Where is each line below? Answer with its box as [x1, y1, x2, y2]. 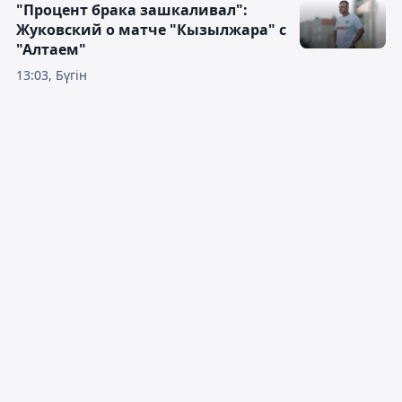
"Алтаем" [16, 39, 86, 59]
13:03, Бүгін [16, 66, 87, 83]
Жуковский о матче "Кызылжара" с [16, 20, 286, 39]
